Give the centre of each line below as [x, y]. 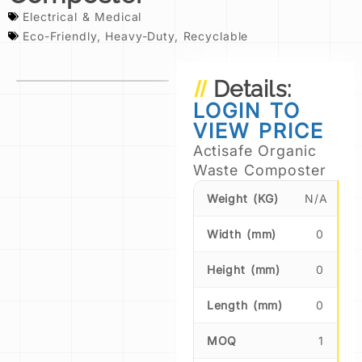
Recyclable [216, 36]
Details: [252, 89]
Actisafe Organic [255, 150]
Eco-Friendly [60, 36]
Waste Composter [259, 170]
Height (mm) [244, 269]
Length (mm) [245, 305]
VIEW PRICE [258, 130]
